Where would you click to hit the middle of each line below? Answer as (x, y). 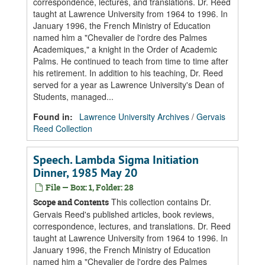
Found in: (54, 117)
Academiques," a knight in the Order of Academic (125, 49)
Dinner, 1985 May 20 (85, 173)
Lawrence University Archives (134, 117)
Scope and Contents (71, 202)
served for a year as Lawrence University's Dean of (129, 85)
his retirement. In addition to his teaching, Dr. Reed (128, 73)
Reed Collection (63, 128)
